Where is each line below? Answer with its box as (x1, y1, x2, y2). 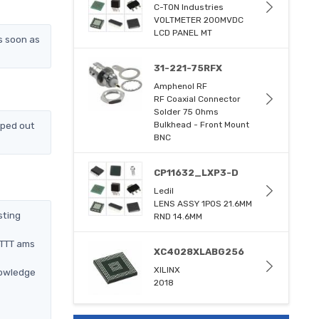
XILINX (154, 264, 181, 275)
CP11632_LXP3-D (154, 167, 239, 178)
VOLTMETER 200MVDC (154, 14, 244, 25)
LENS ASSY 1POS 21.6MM (154, 198, 253, 209)
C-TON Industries (154, 1, 224, 12)
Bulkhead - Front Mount (154, 119, 250, 130)
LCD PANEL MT (154, 27, 213, 38)
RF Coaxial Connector (154, 93, 241, 104)
